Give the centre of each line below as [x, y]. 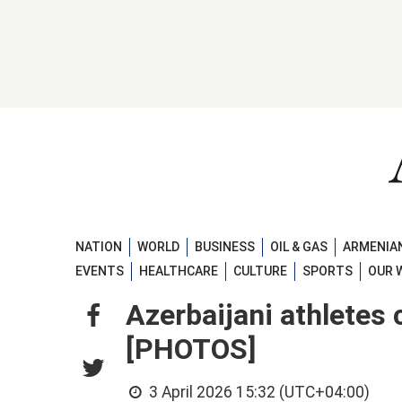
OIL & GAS [299, 246]
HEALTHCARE [179, 271]
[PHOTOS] [191, 350]
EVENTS [100, 271]
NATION [99, 246]
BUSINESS [225, 246]
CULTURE [260, 271]
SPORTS [328, 271]
